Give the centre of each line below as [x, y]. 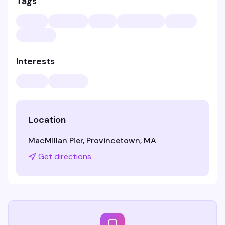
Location [47, 120]
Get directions [65, 156]
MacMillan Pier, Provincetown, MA [92, 140]
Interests [35, 61]
